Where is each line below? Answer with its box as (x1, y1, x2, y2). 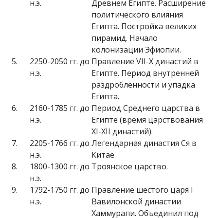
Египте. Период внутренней (91, 68, 199, 78)
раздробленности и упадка (91, 79, 195, 90)
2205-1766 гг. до (30, 138, 90, 148)
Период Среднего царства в (91, 103, 200, 113)
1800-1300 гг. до (30, 161, 90, 172)
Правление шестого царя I (91, 184, 193, 195)
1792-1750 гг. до (30, 184, 90, 195)
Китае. (91, 149, 116, 160)
